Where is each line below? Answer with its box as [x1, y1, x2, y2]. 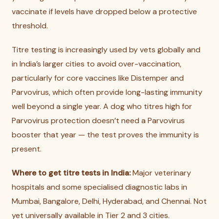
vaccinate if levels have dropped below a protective [12, 6, 197, 17]
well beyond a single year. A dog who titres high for [12, 101, 192, 111]
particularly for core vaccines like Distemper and [12, 73, 184, 83]
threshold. [12, 21, 48, 31]
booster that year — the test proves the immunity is [12, 130, 199, 140]
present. [12, 144, 42, 154]
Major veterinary [131, 168, 191, 178]
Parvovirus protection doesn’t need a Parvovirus [12, 115, 185, 126]
